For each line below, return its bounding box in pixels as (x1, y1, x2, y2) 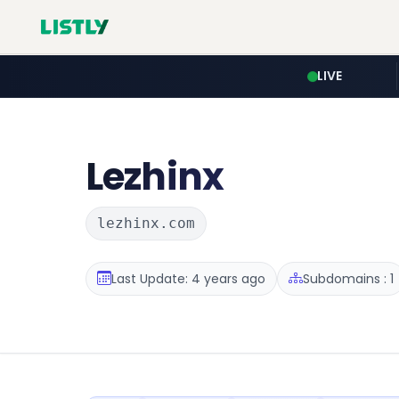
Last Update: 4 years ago (111, 269, 265, 288)
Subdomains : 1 (303, 269, 394, 288)
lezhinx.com (97, 215, 195, 232)
